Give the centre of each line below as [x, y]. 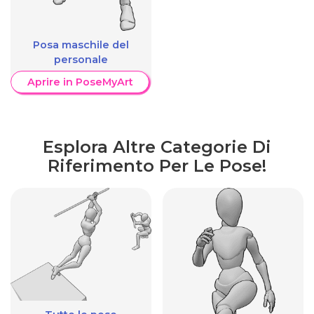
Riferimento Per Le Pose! [157, 165]
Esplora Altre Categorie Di [157, 146]
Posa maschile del [81, 45]
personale [81, 60]
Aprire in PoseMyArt [80, 82]
